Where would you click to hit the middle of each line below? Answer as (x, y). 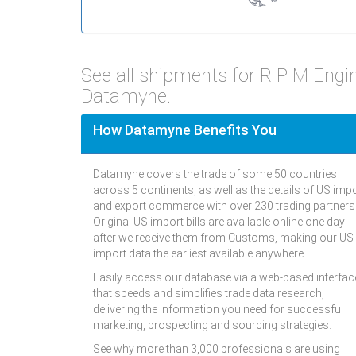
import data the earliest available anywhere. (199, 254)
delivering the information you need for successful (218, 310)
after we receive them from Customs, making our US (223, 238)
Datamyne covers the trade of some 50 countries (215, 174)
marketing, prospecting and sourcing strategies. (212, 325)
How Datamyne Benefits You (185, 130)
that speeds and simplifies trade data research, (209, 294)
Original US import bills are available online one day (219, 222)
